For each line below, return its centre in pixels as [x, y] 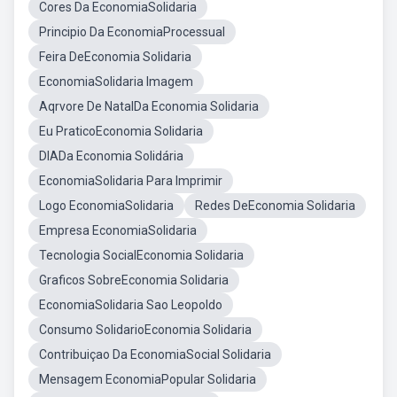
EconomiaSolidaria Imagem [116, 82]
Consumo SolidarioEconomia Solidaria [145, 330]
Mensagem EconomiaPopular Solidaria [148, 379]
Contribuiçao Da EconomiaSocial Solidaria [155, 354]
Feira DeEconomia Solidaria [115, 57]
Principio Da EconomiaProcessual [132, 32]
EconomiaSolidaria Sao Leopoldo [131, 305]
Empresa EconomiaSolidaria [118, 230]
